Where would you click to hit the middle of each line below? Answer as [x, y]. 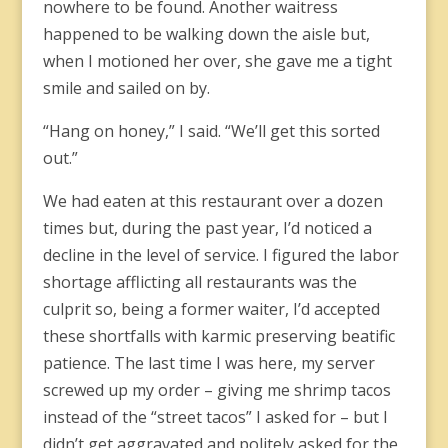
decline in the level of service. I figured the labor [220, 255]
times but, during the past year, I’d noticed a [207, 228]
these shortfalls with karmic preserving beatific [218, 336]
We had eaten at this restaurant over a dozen [212, 201]
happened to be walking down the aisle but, [206, 34]
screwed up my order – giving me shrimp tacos [216, 390]
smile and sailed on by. [130, 88]
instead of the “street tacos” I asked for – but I [215, 417]
